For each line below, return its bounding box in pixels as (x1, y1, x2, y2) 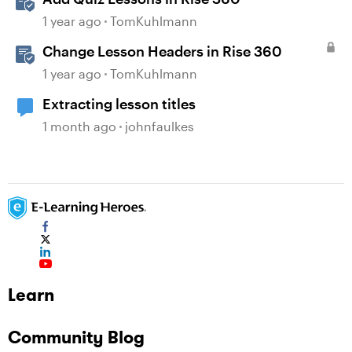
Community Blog (8, 326, 145, 349)
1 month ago (42, 119, 116, 134)
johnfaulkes (125, 119, 194, 134)
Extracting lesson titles (42, 95, 196, 113)
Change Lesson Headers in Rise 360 (42, 42, 282, 60)
